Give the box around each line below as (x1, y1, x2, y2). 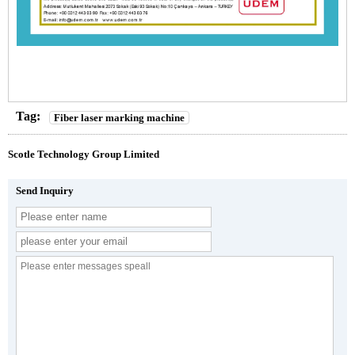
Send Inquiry (16, 184, 74, 197)
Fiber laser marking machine (54, 111, 185, 124)
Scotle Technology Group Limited (8, 147, 159, 160)
